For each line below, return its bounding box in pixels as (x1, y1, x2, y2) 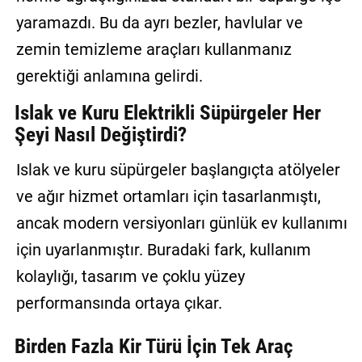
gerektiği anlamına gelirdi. (15, 65, 203, 86)
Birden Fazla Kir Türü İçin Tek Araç (14, 335, 293, 359)
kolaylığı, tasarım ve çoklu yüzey (15, 266, 245, 286)
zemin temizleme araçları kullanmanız (15, 39, 292, 59)
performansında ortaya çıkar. (15, 293, 222, 313)
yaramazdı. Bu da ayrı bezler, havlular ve (15, 12, 303, 32)
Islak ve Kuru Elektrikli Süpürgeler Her (14, 100, 321, 124)
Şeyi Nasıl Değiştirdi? (14, 122, 187, 146)
